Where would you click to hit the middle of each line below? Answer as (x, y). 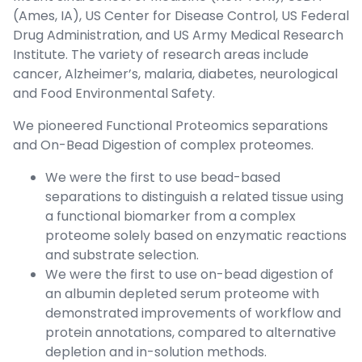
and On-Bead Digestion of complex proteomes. (163, 145)
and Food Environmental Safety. (114, 93)
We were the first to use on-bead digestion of (189, 274)
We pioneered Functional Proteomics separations (170, 125)
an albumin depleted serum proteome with (182, 293)
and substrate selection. (122, 255)
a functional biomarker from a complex (170, 216)
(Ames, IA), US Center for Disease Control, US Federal (181, 15)
